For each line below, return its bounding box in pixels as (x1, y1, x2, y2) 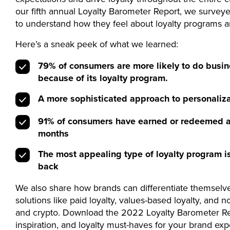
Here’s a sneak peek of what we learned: (15, 37, 178, 51)
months (38, 127, 69, 140)
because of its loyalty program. (38, 71, 170, 85)
